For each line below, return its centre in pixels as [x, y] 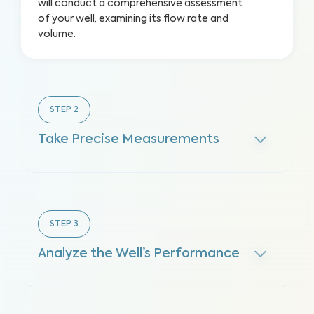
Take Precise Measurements [129, 139]
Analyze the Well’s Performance [139, 254]
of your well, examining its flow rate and [133, 19]
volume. [57, 34]
